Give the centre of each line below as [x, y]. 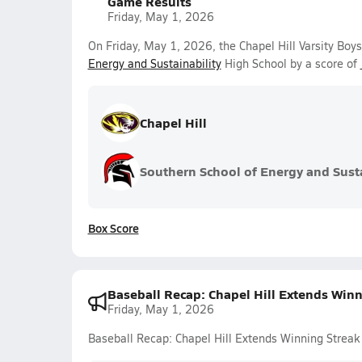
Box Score [113, 228]
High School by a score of [290, 63]
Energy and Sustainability [154, 63]
